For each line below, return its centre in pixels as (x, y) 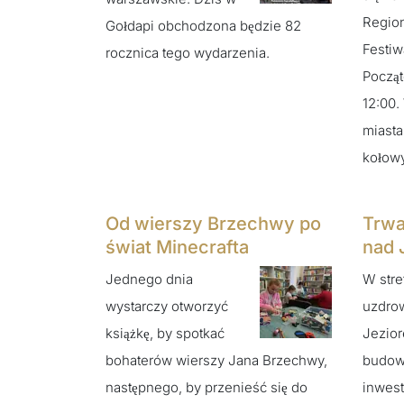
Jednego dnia (149, 279)
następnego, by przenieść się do (207, 387)
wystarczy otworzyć (167, 306)
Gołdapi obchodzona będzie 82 (203, 26)
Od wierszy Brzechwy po (213, 224)
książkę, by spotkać (165, 333)
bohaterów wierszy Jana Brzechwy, (216, 360)
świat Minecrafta (177, 248)
